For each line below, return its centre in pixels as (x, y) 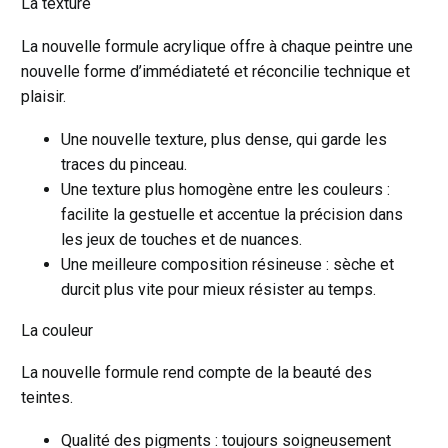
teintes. (47, 398)
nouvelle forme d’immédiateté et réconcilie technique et (215, 72)
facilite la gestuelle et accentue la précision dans (232, 214)
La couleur (57, 330)
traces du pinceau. (124, 164)
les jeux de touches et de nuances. (181, 239)
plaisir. (43, 97)
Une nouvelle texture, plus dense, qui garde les (224, 139)
